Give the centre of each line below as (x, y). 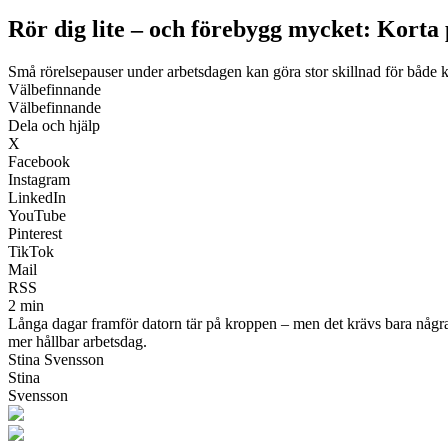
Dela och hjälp (54, 125)
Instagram (39, 179)
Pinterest (35, 233)
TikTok (31, 251)
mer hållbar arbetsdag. (77, 341)
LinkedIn (37, 197)
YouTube (37, 215)
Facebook (39, 161)
